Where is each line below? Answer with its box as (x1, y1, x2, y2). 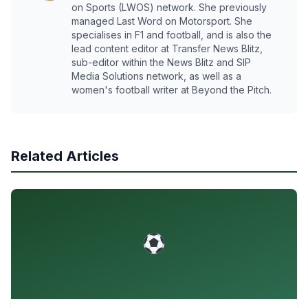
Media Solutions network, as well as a (71, 69, 241, 82)
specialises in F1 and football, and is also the (71, 28, 272, 41)
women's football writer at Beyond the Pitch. (71, 83, 272, 96)
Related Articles (11, 147, 119, 164)
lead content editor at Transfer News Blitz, (71, 42, 263, 54)
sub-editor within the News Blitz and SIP (71, 56, 251, 68)
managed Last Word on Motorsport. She (71, 14, 252, 27)
